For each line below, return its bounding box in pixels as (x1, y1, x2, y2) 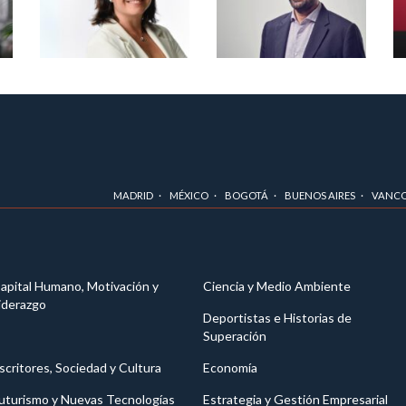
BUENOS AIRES (285, 189, 355, 202)
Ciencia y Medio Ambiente (203, 278, 351, 295)
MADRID (113, 189, 153, 202)
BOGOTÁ (225, 189, 268, 202)
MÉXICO (169, 189, 208, 202)
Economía (203, 360, 257, 376)
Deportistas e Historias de (203, 310, 352, 326)
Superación (203, 328, 266, 344)
